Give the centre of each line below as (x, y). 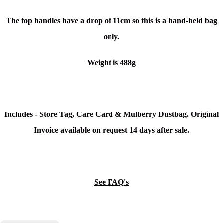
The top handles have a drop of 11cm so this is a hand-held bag (111, 21)
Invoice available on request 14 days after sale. (111, 130)
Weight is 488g (111, 63)
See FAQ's (111, 182)
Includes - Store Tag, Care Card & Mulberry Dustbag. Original (111, 114)
